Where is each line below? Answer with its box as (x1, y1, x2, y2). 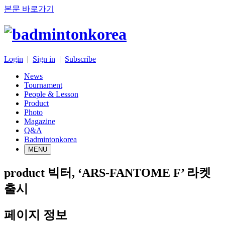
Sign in (33, 54, 55, 63)
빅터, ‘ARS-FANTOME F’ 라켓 (48, 166, 211, 179)
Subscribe (65, 54, 96, 63)
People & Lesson (24, 89, 78, 98)
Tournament (24, 80, 62, 89)
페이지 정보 (4, 208, 67, 221)
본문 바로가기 (4, 5, 54, 13)
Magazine (24, 117, 55, 126)
